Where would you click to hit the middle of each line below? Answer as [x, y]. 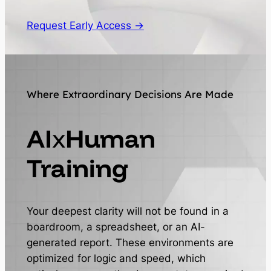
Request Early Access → [85, 25]
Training [77, 167]
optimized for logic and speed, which [116, 259]
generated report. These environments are [130, 243]
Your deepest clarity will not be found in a [127, 211]
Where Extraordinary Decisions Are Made [130, 94]
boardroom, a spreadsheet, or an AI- [116, 227]
